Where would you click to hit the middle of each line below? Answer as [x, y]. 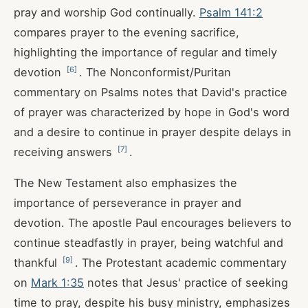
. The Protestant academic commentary [181, 263]
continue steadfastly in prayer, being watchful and [148, 243]
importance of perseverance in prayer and [128, 203]
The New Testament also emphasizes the [125, 183]
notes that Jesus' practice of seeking [186, 283]
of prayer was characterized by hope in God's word [152, 112]
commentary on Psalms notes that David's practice [151, 92]
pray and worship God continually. [107, 12]
